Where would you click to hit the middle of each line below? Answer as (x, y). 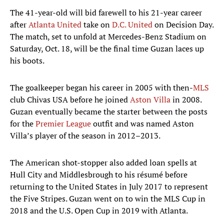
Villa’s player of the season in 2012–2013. (85, 136)
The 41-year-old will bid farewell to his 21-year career (106, 13)
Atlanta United (55, 25)
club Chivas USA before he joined (70, 100)
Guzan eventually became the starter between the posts (109, 112)
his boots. (27, 61)
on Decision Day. (183, 25)
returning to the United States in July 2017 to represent (109, 187)
